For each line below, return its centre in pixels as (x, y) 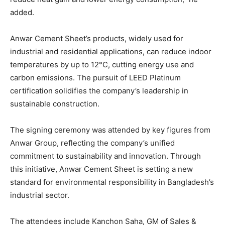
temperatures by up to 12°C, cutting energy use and (102, 65)
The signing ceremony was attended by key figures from (110, 130)
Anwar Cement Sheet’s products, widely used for (97, 39)
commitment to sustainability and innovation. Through (105, 156)
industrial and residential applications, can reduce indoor (111, 52)
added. (22, 13)
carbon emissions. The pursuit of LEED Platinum (95, 78)
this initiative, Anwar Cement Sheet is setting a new (101, 169)
